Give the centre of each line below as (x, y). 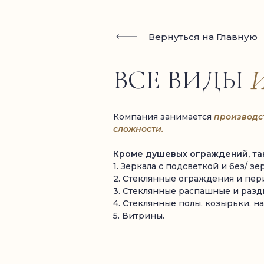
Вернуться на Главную (203, 37)
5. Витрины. (139, 216)
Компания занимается (164, 117)
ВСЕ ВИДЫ (182, 80)
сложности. (138, 129)
